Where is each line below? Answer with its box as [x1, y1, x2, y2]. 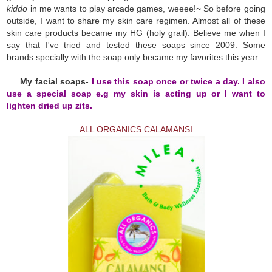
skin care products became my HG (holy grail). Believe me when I [7, 27, 265, 38]
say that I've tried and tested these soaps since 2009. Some [7, 39, 265, 50]
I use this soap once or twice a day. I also [91, 76, 265, 86]
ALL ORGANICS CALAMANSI [80, 124, 192, 134]
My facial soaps [20, 76, 86, 86]
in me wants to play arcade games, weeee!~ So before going [27, 3, 265, 13]
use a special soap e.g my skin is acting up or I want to [7, 88, 265, 98]
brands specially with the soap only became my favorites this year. [7, 52, 263, 62]
